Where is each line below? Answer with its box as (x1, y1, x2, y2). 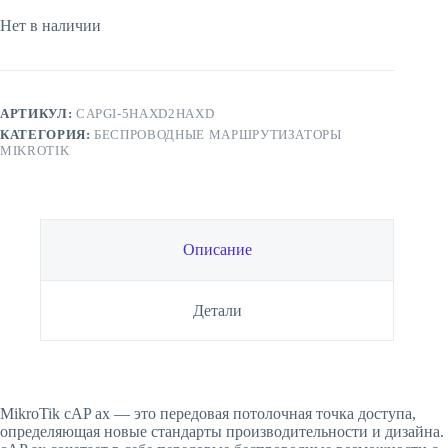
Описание (182, 241, 252, 259)
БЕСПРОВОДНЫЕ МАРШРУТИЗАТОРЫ (94, 127, 342, 143)
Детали (192, 301, 242, 319)
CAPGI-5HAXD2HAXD (75, 106, 215, 122)
